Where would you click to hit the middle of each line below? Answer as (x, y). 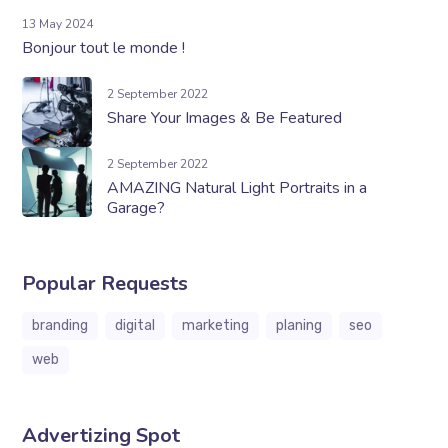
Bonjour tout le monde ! (104, 47)
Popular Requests (105, 283)
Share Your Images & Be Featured (225, 117)
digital (135, 325)
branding (60, 325)
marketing (216, 325)
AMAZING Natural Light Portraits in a (237, 187)
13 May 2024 (58, 23)
